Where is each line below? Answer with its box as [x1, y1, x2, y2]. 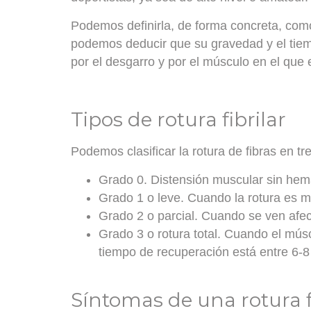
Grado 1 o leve [99, 190, 180, 205]
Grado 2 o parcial [99, 208, 194, 223]
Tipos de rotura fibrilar [71, 108, 286, 132]
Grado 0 [99, 172, 144, 187]
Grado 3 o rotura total [99, 226, 217, 241]
